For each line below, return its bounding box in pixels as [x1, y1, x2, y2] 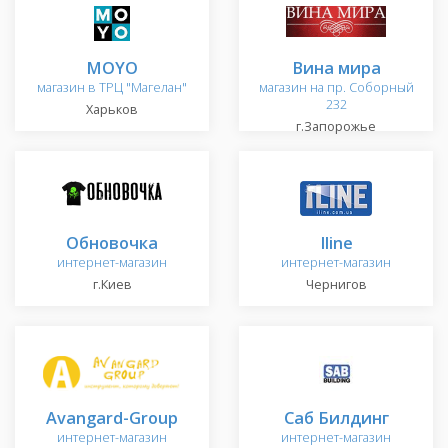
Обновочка [66, 231, 158, 255]
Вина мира [291, 56, 381, 80]
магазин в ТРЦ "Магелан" [37, 79, 187, 97]
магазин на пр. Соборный [258, 79, 414, 97]
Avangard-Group [46, 406, 178, 430]
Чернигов [305, 276, 367, 294]
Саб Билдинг [283, 406, 389, 430]
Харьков [86, 101, 138, 119]
